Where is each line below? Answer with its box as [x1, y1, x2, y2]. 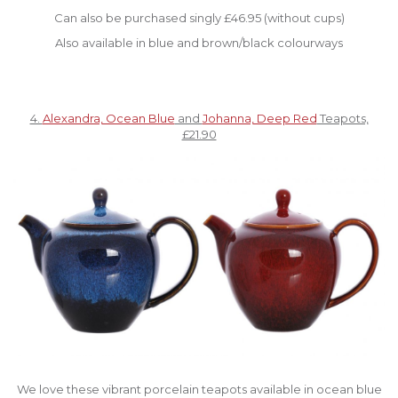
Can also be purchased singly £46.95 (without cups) [53, 10, 345, 25]
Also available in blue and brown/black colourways [55, 36, 343, 51]
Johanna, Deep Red [202, 111, 317, 126]
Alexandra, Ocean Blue [42, 111, 175, 126]
